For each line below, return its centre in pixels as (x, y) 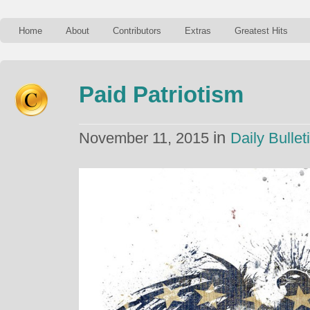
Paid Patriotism (161, 94)
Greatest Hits (261, 31)
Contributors (137, 31)
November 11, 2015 (146, 138)
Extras (198, 31)
